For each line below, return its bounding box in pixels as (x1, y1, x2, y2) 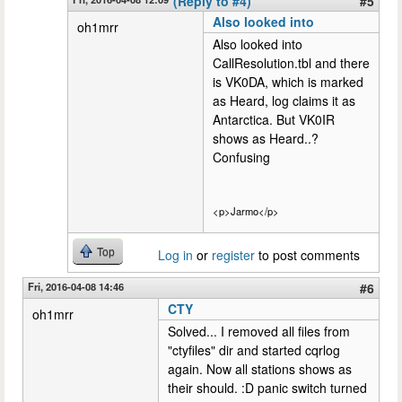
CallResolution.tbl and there (213, 53, 370, 72)
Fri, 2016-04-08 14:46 (28, 279, 124, 294)
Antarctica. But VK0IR (213, 109, 335, 128)
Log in (158, 246, 193, 265)
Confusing (213, 147, 270, 166)
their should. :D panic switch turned (168, 379, 367, 398)
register (212, 246, 255, 265)
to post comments (255, 246, 360, 265)
